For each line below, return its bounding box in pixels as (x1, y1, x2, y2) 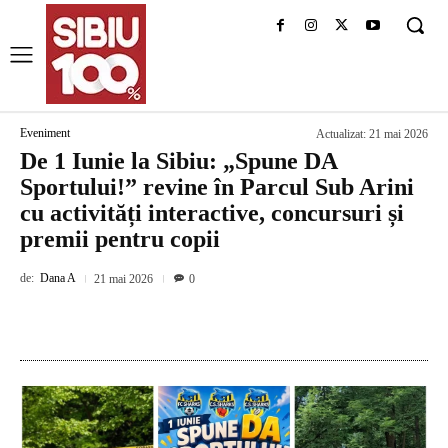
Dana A (40, 271, 76, 286)
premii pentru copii (20, 226, 220, 252)
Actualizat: (316, 127, 366, 142)
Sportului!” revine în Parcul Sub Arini (20, 174, 414, 200)
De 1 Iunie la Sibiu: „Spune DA (20, 148, 337, 174)
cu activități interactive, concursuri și (20, 200, 404, 226)
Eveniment (20, 126, 70, 141)
